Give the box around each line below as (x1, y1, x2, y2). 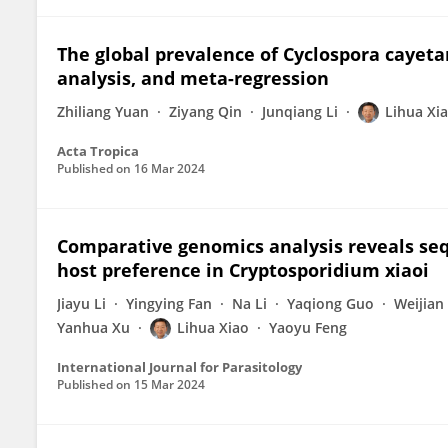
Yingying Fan (126, 294, 212, 313)
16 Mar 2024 (134, 160, 205, 177)
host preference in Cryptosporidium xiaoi (57, 258, 429, 282)
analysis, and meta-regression (57, 66, 329, 90)
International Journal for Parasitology (57, 358, 302, 376)
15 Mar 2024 (134, 376, 205, 393)
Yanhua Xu (57, 318, 130, 337)
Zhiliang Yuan (57, 102, 149, 121)
